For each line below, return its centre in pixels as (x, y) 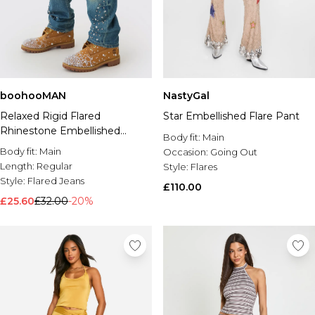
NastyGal (186, 96)
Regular (54, 166)
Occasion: (187, 152)
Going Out (234, 152)
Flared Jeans (56, 181)
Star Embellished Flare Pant (231, 116)
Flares (204, 167)
